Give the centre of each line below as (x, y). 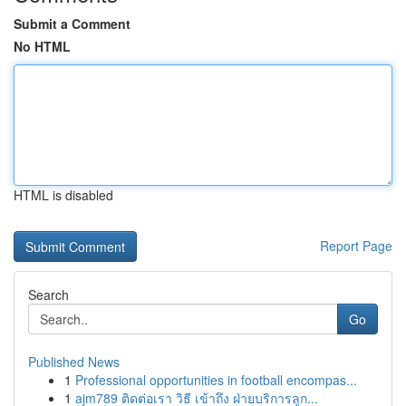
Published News (74, 362)
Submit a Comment (72, 24)
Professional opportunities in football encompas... (216, 380)
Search (48, 295)
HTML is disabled (63, 195)
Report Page (356, 246)
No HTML (42, 46)
